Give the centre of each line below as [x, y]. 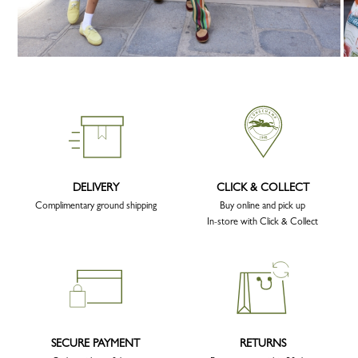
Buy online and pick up [263, 206]
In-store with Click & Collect [263, 222]
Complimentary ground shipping [95, 206]
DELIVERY [95, 187]
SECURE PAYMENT [95, 343]
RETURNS [263, 343]
